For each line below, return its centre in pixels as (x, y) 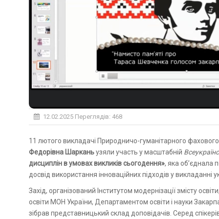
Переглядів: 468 (98, 116)
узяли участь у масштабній (139, 152)
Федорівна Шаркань (62, 152)
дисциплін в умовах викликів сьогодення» (97, 163)
